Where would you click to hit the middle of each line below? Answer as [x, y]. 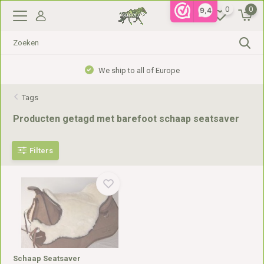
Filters [42, 150]
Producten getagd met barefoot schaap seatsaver [126, 119]
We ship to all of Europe [138, 70]
